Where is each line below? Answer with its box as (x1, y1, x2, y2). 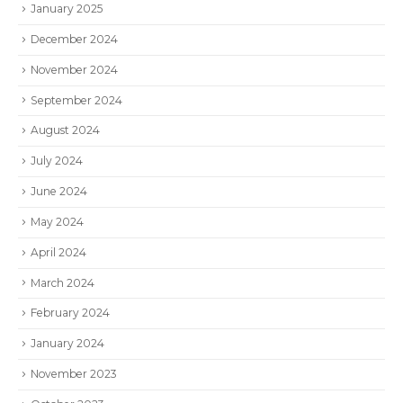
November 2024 (31, 62, 118, 76)
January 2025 (31, 2, 103, 16)
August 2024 (31, 123, 100, 138)
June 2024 (31, 184, 87, 199)
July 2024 (31, 154, 83, 168)
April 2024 (31, 245, 86, 259)
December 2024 (31, 31, 118, 46)
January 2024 (31, 336, 104, 351)
